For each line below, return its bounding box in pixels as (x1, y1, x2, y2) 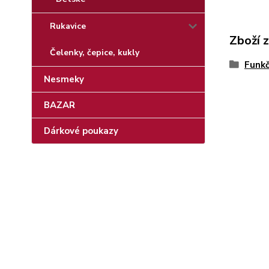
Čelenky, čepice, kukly (50, 47, 139, 58)
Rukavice (50, 20, 86, 32)
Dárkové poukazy (44, 125, 118, 137)
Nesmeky (44, 73, 84, 85)
